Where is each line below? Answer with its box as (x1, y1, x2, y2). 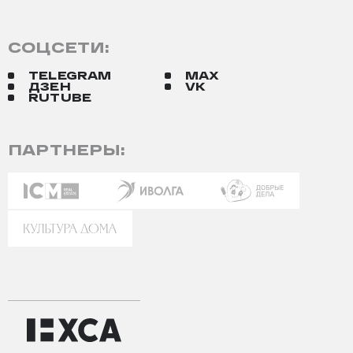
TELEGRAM (28, 69, 112, 83)
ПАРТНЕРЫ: (8, 141, 126, 159)
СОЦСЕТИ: (8, 39, 110, 57)
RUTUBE (28, 91, 92, 105)
